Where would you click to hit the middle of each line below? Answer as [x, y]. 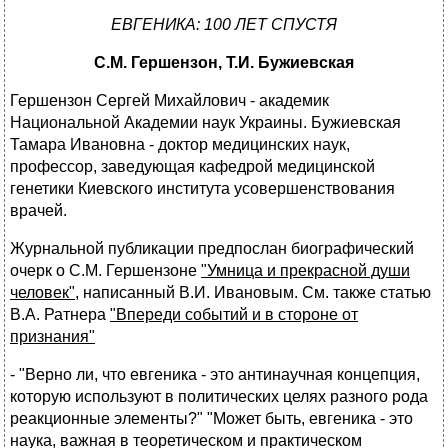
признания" [52, 337]
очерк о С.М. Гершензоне [105, 271]
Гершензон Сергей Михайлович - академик [169, 101]
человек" [42, 293]
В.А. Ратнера [60, 315]
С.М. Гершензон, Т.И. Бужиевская [224, 63]
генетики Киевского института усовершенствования [202, 189]
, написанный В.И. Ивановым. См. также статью [253, 293]
